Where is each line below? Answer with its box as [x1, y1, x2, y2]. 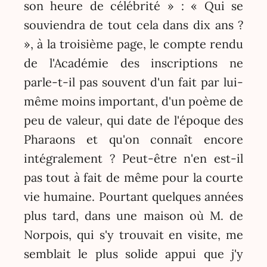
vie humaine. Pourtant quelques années [23, 189, 244, 204]
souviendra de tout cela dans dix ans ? [23, 17, 244, 33]
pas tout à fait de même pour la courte [23, 170, 244, 185]
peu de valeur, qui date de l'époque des [23, 113, 244, 128]
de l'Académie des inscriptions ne [23, 55, 244, 71]
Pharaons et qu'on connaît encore [23, 132, 244, 147]
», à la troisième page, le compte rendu [23, 36, 244, 52]
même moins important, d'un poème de [23, 94, 244, 109]
